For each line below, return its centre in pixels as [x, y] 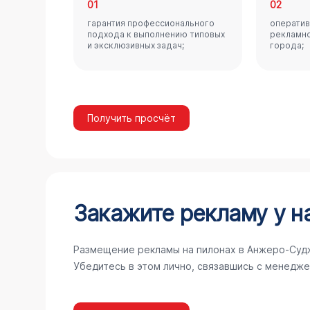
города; [286, 45]
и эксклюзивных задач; [135, 45]
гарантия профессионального [151, 23]
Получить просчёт [131, 118]
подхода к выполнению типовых [156, 34]
